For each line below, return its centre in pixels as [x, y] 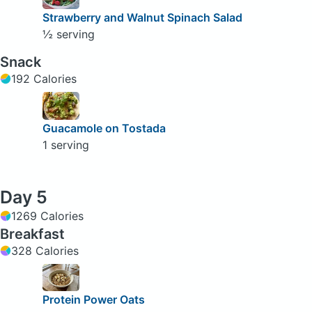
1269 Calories [47, 216]
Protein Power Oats [93, 299]
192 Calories [44, 79]
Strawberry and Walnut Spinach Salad [142, 18]
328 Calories [45, 250]
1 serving [65, 145]
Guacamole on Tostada [104, 128]
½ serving [68, 34]
